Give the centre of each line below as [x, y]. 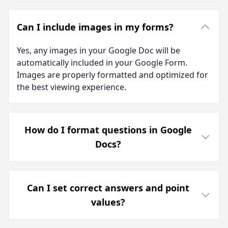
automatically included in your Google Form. [102, 63]
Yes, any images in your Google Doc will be [98, 50]
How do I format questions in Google [108, 130]
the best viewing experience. [72, 87]
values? [108, 202]
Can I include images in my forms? [95, 27]
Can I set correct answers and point [108, 188]
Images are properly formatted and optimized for [112, 75]
